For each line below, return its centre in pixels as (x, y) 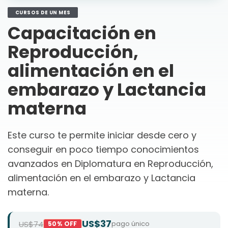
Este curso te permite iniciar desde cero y (102, 135)
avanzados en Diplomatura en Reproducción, (110, 163)
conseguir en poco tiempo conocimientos (103, 149)
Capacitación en (82, 33)
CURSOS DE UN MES (43, 12)
